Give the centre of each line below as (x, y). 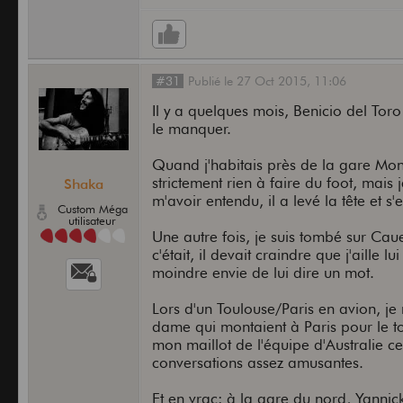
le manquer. (192, 129)
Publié (206, 81)
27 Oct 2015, (276, 81)
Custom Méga (92, 209)
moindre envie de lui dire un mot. (264, 273)
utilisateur (93, 221)
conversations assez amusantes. (258, 363)
